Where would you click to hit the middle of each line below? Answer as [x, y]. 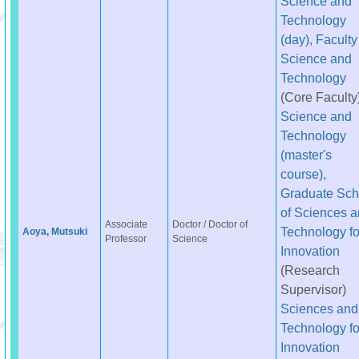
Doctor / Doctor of [210, 224]
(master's [306, 155]
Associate [126, 224]
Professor [125, 239]
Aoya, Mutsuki [54, 232]
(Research [310, 270]
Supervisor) [313, 289]
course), [303, 174]
